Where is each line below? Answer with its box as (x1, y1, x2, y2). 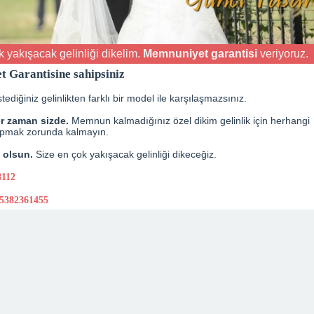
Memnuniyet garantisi (142, 47, 257, 60)
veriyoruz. (257, 47, 308, 60)
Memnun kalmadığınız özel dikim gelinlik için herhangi (68, 114, 310, 126)
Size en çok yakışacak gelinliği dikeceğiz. (32, 148, 217, 160)
